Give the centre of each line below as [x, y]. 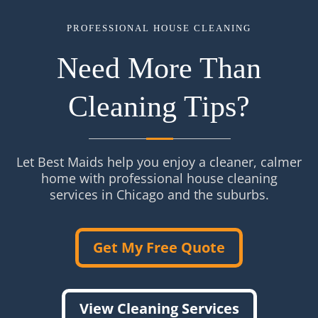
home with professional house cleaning [159, 178]
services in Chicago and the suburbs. [159, 194]
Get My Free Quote [159, 247]
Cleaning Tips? [159, 106]
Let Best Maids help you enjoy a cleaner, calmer [159, 161]
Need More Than [159, 68]
